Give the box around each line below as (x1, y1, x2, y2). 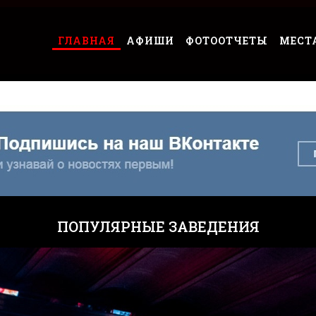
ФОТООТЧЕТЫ (185, 34, 268, 47)
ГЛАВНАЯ (57, 34, 115, 47)
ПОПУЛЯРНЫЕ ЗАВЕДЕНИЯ (56, 217, 260, 236)
